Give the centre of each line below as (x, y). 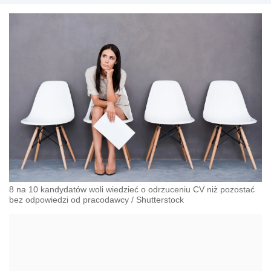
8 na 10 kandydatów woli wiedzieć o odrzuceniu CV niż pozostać (132, 189)
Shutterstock (160, 199)
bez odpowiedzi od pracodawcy (69, 199)
